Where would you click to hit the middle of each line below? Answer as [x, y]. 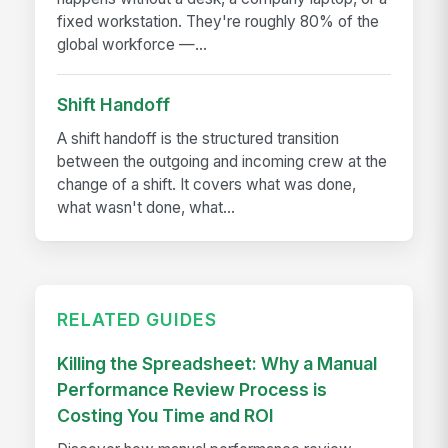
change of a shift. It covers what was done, [207, 185]
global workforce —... [132, 45]
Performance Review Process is [192, 389]
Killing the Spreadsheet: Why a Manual [217, 363]
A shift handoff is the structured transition [198, 139]
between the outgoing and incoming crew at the [222, 162]
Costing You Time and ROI [166, 415]
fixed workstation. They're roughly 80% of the [218, 22]
